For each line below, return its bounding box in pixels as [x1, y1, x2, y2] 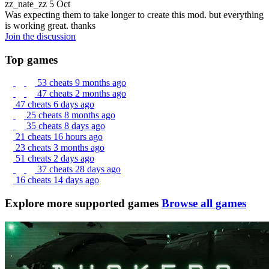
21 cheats [16, 131, 53, 142]
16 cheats [16, 175, 53, 186]
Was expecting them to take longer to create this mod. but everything [5, 9, 264, 20]
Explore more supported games [5, 197, 159, 210]
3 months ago [53, 142, 104, 153]
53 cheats [37, 77, 75, 88]
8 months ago [64, 110, 115, 121]
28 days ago [75, 164, 121, 175]
